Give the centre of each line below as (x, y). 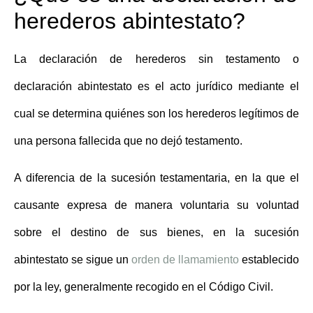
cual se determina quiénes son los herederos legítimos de (156, 113)
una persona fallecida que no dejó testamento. (128, 140)
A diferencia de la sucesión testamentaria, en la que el (156, 178)
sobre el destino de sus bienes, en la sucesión (156, 233)
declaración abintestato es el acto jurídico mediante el (156, 86)
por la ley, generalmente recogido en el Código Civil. (144, 287)
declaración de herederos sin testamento (160, 59)
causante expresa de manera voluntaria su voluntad (156, 205)
